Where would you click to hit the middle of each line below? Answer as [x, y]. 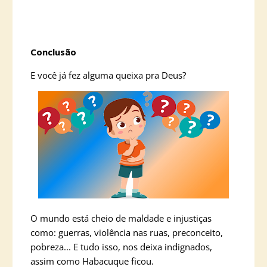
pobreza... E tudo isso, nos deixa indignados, [121, 247]
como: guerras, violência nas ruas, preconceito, [127, 232]
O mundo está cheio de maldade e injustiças [121, 218]
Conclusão [53, 52]
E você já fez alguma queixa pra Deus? [108, 75]
